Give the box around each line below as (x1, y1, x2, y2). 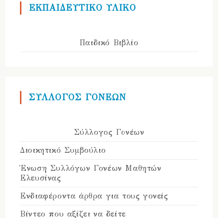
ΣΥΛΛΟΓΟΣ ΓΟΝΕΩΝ (29, 92, 127, 103)
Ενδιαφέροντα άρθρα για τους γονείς (20, 191, 168, 201)
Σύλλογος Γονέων (73, 127, 145, 137)
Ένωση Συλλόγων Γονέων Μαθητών (20, 163, 162, 173)
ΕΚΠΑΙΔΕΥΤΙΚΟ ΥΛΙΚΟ (29, 2, 137, 14)
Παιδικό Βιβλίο (79, 38, 139, 48)
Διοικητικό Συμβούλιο (20, 145, 106, 155)
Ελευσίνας (20, 173, 61, 183)
